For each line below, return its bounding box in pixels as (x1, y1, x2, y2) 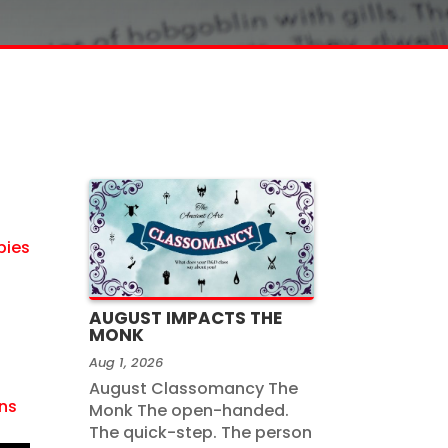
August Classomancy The (89, 377, 299, 401)
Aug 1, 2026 (89, 353, 164, 373)
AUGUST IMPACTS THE (89, 306, 283, 331)
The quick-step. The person (89, 421, 313, 445)
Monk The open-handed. (89, 399, 290, 423)
